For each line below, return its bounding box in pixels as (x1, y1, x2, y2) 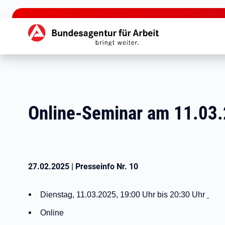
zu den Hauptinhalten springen (2, 3, 110, 13)
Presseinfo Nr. (75, 162, 129, 171)
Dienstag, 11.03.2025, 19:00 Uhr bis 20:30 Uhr (40, 190, 207, 199)
